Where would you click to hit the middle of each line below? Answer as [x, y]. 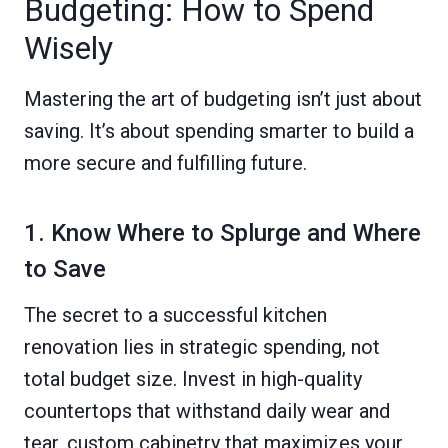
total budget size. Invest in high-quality [193, 378]
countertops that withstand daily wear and [207, 410]
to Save [65, 268]
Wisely [68, 47]
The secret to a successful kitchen [175, 314]
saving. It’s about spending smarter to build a [219, 130]
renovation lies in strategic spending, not [202, 346]
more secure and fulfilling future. [165, 162]
